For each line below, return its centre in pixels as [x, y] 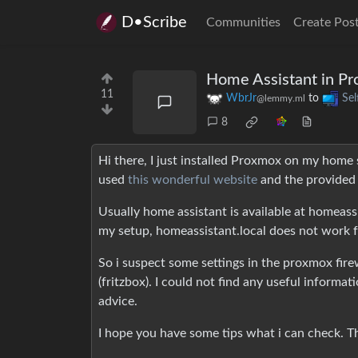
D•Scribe [154, 22]
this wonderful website [193, 180]
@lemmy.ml [281, 99]
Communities [243, 22]
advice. [118, 302]
